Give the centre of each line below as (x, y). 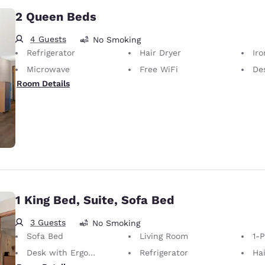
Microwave (48, 70)
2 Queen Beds (56, 17)
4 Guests (48, 39)
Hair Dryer (160, 53)
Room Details (43, 84)
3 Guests (48, 223)
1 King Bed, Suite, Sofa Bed (95, 200)
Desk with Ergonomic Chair (57, 253)
